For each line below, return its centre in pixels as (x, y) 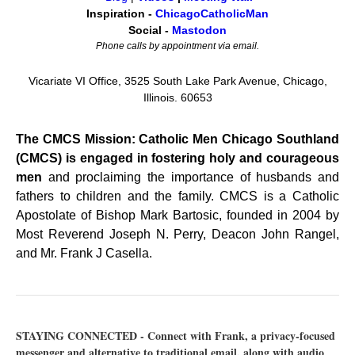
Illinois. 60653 (177, 97)
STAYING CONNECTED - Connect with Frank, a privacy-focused (176, 336)
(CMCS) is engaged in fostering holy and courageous (177, 158)
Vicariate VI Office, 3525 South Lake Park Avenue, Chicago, (177, 81)
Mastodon (199, 30)
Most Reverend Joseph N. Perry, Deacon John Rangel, (177, 234)
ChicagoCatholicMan (212, 13)
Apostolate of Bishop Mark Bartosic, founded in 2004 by (177, 215)
